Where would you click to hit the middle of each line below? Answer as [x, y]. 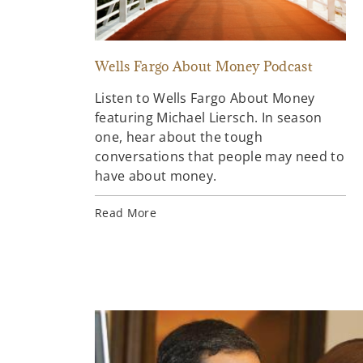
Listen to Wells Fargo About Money [205, 98]
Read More [126, 213]
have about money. [156, 176]
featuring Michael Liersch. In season [209, 118]
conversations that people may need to [220, 157]
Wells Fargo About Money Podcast [204, 67]
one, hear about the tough [179, 137]
